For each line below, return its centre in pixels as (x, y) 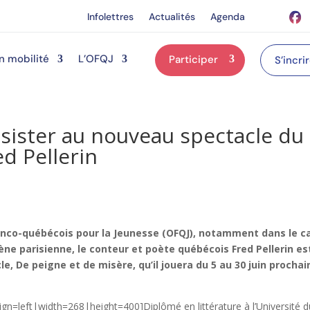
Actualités (172, 17)
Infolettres (111, 17)
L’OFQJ (95, 58)
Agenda (228, 17)
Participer (193, 59)
